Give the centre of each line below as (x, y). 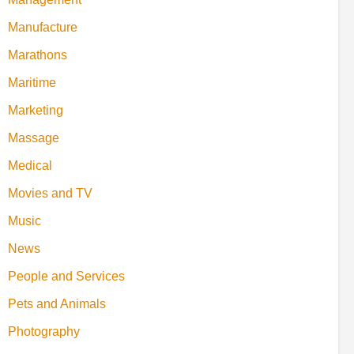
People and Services (66, 276)
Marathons (38, 55)
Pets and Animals (57, 303)
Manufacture (43, 27)
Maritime (32, 82)
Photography (44, 331)
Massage (34, 137)
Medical (30, 165)
